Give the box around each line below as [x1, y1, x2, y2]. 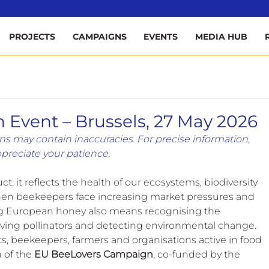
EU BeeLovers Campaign [34, 248, 153, 260]
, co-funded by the [153, 248, 243, 260]
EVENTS [144, 31, 178, 42]
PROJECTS [8, 31, 55, 42]
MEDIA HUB [195, 31, 247, 42]
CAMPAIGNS [72, 31, 127, 42]
